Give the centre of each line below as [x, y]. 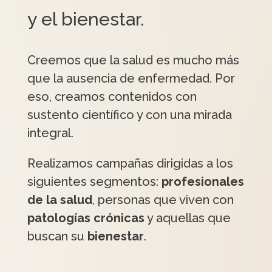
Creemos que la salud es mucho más [133, 60]
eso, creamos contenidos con [112, 97]
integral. [50, 133]
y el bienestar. [86, 19]
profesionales [202, 182]
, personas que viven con [163, 200]
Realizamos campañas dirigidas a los [130, 163]
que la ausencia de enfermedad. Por [131, 78]
